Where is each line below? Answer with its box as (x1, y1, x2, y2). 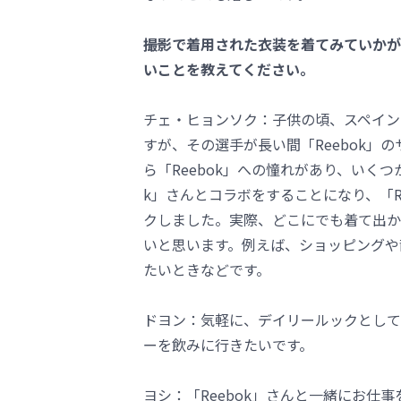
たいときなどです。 (143, 259, 270, 280)
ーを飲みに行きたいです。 (143, 334, 313, 355)
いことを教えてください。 (143, 58, 314, 80)
